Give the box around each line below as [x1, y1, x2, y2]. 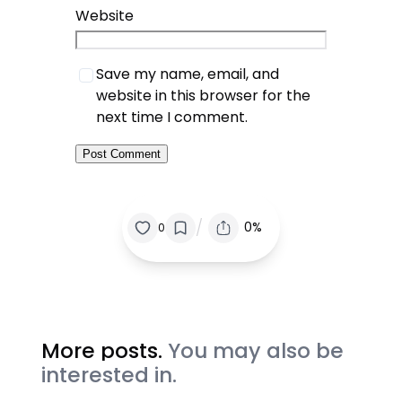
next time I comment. [96, 107, 249, 128]
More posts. [41, 336, 169, 366]
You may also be [168, 336, 345, 366]
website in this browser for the [96, 85, 311, 107]
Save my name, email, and [96, 64, 280, 85]
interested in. [41, 361, 178, 390]
